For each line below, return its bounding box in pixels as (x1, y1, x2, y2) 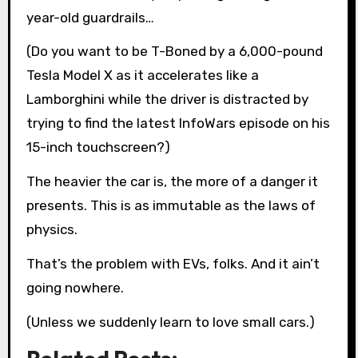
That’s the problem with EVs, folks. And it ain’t (26, 256, 320, 272)
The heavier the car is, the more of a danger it (26, 173, 318, 190)
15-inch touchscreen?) (26, 139, 170, 156)
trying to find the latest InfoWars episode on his (26, 115, 330, 132)
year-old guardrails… (26, 9, 154, 26)
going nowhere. (26, 280, 124, 296)
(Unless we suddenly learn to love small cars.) (26, 313, 315, 330)
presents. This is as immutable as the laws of (26, 197, 316, 214)
